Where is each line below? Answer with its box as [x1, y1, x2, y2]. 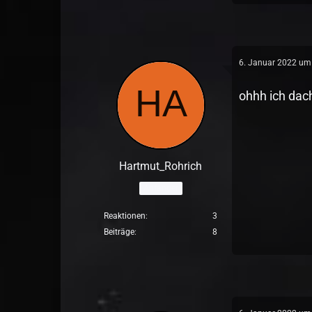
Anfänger [143, 182, 178, 193]
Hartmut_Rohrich [119, 159, 203, 173]
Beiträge [104, 227, 135, 237]
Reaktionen [104, 211, 146, 221]
